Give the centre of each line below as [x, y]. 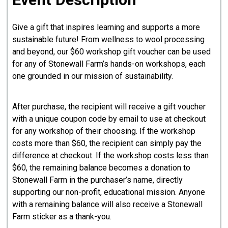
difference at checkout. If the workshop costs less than [111, 155]
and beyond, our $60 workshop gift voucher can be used [112, 51]
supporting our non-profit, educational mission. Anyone [109, 192]
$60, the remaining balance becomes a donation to [102, 167]
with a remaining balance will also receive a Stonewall [108, 204]
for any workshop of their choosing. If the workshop [104, 131]
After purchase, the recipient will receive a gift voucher [109, 106]
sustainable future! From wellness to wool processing [109, 39]
